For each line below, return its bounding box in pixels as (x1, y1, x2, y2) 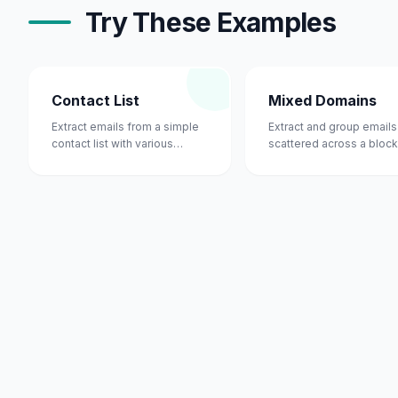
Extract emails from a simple (52, 120, 199, 133)
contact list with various (52, 137, 173, 150)
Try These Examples (85, 6, 337, 38)
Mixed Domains (268, 92, 377, 109)
